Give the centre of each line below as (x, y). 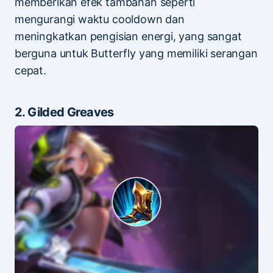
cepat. (30, 70)
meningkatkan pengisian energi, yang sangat (128, 36)
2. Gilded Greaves (64, 112)
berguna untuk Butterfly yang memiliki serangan (136, 53)
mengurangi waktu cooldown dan (100, 19)
